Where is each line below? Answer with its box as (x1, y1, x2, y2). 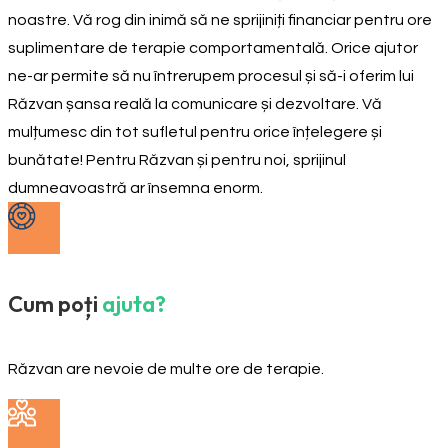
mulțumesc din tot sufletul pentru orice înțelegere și (8, 123, 382, 140)
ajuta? (102, 290, 166, 319)
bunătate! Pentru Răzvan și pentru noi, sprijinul (8, 151, 346, 168)
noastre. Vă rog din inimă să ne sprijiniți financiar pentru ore (8, 11, 432, 28)
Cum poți (8, 290, 98, 319)
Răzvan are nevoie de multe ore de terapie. (8, 361, 324, 378)
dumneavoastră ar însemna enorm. (8, 179, 263, 196)
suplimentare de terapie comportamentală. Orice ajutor (8, 39, 418, 56)
